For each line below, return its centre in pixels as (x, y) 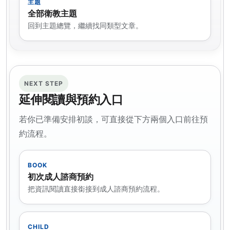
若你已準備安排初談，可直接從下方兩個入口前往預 (113, 119)
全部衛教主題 (52, 14)
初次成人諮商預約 (61, 177)
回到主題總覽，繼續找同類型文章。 (85, 26)
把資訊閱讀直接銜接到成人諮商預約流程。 (96, 189)
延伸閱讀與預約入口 (71, 100)
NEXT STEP (44, 84)
